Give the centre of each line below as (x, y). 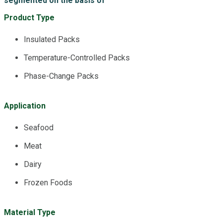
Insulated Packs (52, 39)
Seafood (39, 127)
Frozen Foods (48, 182)
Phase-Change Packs (61, 76)
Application (25, 106)
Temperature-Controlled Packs (77, 57)
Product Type (29, 17)
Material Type (30, 212)
